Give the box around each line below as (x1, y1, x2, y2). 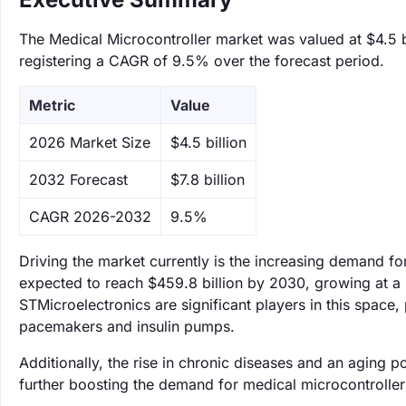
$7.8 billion (170, 170, 245, 188)
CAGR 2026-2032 (29, 208, 151, 226)
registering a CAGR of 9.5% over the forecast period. (19, 52, 384, 70)
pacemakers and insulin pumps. (19, 317, 235, 335)
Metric (29, 96, 75, 114)
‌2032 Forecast (29, 170, 128, 188)
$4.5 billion (170, 133, 246, 151)
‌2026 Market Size (29, 133, 150, 151)
